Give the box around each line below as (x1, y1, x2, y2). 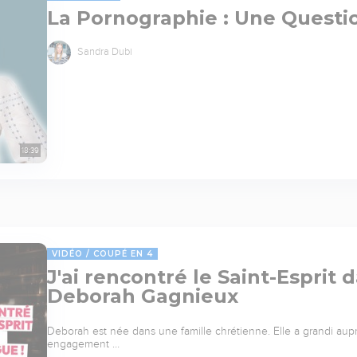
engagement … (47, 337, 120, 350)
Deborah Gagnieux (47, 284, 238, 308)
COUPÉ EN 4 (93, 248, 153, 259)
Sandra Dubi (75, 45, 132, 57)
